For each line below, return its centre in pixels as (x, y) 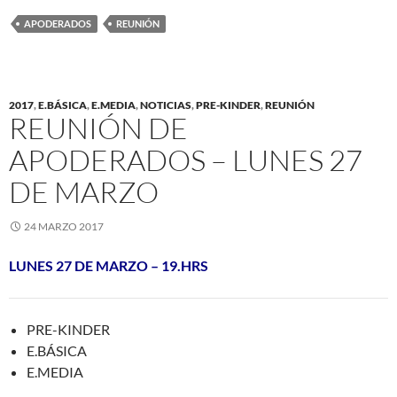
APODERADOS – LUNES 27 (186, 160)
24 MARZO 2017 (64, 226)
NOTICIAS (166, 105)
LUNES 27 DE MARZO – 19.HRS (109, 265)
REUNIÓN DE (98, 128)
